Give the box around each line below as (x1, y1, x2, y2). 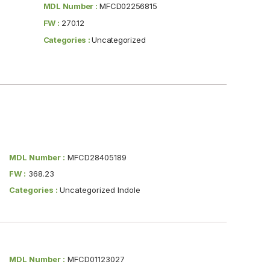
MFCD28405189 (64, 152, 127, 162)
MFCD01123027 (64, 254, 125, 264)
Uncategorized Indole (59, 184, 140, 195)
